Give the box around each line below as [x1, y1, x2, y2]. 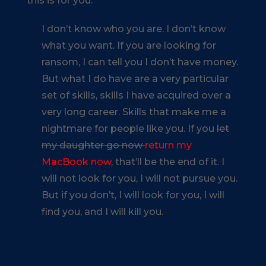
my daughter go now [41, 139, 145, 151]
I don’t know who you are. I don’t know [41, 23, 226, 34]
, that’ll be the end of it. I [110, 156, 224, 167]
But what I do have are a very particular [41, 72, 229, 84]
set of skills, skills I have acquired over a [41, 89, 231, 101]
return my [144, 139, 192, 151]
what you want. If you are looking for [41, 39, 216, 51]
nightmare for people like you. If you [41, 122, 217, 134]
